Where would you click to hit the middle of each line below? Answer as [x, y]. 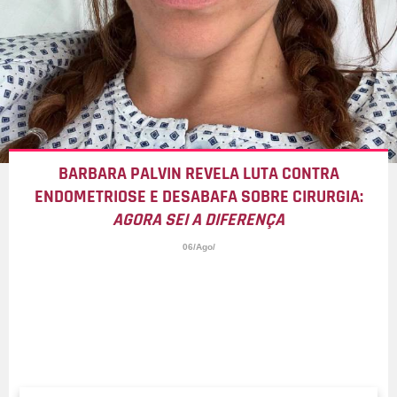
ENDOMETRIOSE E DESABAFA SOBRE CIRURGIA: [198, 197]
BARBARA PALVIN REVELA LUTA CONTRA [198, 174]
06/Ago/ [198, 247]
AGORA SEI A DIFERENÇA [198, 220]
